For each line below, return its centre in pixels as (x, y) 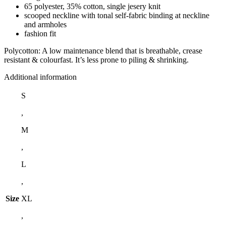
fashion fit (40, 33)
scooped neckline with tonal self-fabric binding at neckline (117, 15)
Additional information (40, 77)
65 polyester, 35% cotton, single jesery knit (92, 6)
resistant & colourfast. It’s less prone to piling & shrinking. (96, 60)
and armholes (45, 24)
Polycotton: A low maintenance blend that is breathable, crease (103, 50)
